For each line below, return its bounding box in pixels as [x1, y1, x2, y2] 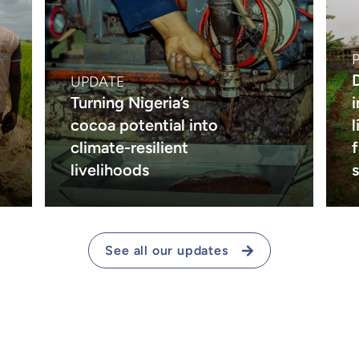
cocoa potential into [71, 115, 219, 135]
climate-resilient [71, 138, 189, 157]
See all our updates [105, 243, 228, 258]
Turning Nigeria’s [71, 93, 190, 112]
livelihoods [71, 160, 150, 179]
